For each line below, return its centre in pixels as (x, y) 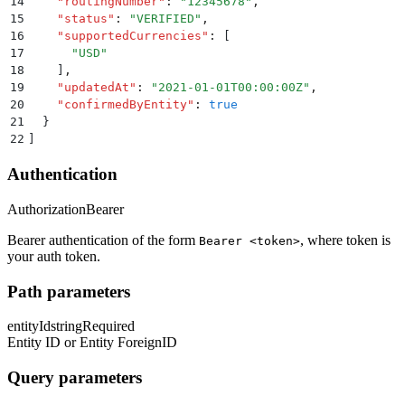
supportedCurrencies (133, 35)
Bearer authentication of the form (103, 240)
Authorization (47, 209)
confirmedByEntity (126, 104)
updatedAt (97, 87)
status (86, 18)
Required (108, 326)
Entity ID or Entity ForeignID (92, 343)
